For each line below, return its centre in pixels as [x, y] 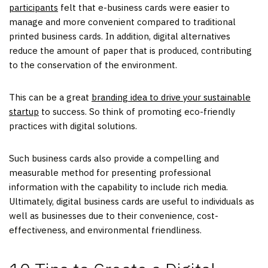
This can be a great [50, 97]
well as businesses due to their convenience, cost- [114, 215]
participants [33, 7]
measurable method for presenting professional [110, 172]
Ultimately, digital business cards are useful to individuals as [132, 201]
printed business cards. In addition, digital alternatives [120, 36]
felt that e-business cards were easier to [144, 7]
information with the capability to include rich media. [118, 187]
